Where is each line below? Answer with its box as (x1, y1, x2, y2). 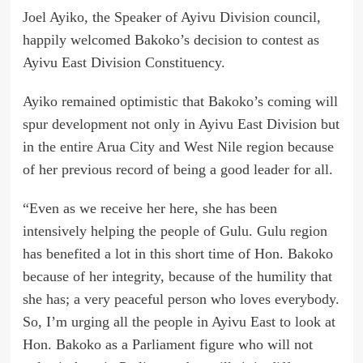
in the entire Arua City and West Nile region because (22, 139, 334, 156)
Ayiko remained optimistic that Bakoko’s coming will (22, 93, 338, 110)
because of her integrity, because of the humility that (22, 268, 332, 285)
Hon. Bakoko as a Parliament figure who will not (22, 336, 313, 353)
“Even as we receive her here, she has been (22, 200, 277, 217)
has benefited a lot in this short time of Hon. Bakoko (22, 246, 333, 263)
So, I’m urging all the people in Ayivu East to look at (22, 314, 335, 331)
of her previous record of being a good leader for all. (22, 161, 333, 178)
